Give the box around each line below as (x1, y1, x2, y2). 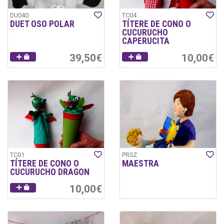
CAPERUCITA (122, 36, 169, 46)
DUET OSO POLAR (10, 19, 74, 29)
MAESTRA (122, 158, 159, 168)
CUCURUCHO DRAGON (10, 166, 89, 177)
